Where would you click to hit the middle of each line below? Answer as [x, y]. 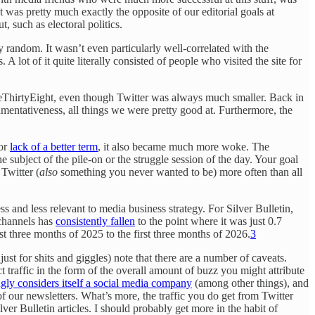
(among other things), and [250, 283]
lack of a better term [54, 146]
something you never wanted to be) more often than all [180, 172]
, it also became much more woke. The [184, 146]
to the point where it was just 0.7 [208, 221]
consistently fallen [95, 221]
